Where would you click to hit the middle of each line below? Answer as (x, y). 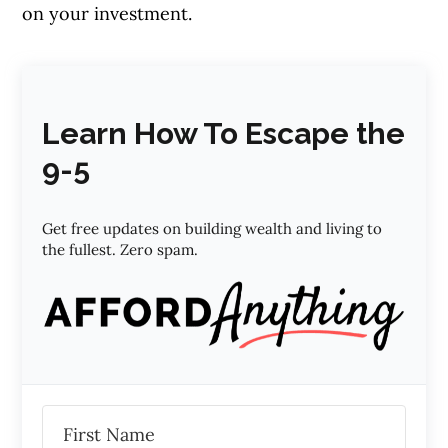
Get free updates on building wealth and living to (212, 229)
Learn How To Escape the (224, 134)
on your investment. (107, 14)
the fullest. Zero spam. (120, 250)
